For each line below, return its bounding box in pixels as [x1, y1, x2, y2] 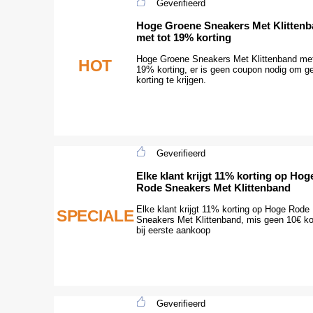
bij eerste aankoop [136, 224, 210, 235]
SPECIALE [57, 206, 133, 225]
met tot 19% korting [136, 31, 231, 43]
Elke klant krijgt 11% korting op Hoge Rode [136, 203, 310, 214]
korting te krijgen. [136, 74, 206, 85]
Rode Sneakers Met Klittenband [136, 181, 291, 194]
